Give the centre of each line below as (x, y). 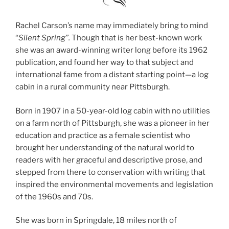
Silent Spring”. (44, 38)
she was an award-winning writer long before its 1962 (111, 50)
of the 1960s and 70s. (54, 197)
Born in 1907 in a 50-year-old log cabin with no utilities (113, 111)
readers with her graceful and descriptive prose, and (109, 160)
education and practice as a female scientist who (103, 135)
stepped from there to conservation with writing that (110, 172)
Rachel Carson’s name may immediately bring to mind (112, 26)
